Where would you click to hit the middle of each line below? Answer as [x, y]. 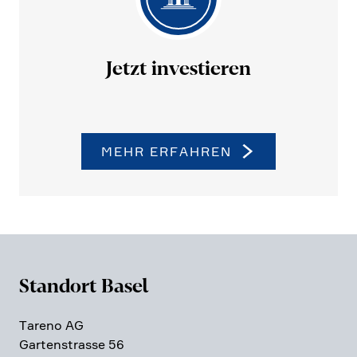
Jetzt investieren [178, 69]
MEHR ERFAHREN [167, 152]
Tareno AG [52, 326]
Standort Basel [84, 286]
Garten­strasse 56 [72, 345]
